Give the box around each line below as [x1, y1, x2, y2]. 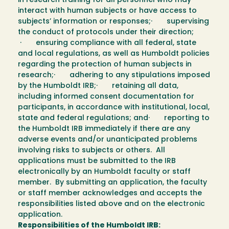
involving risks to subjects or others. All [18, 147, 165, 155]
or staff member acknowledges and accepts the [18, 190, 202, 198]
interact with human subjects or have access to [18, 7, 197, 15]
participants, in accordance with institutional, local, [18, 104, 210, 112]
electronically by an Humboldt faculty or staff [18, 168, 191, 176]
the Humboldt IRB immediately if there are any [18, 125, 190, 133]
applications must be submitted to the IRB [18, 157, 176, 166]
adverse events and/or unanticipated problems [18, 136, 197, 144]
